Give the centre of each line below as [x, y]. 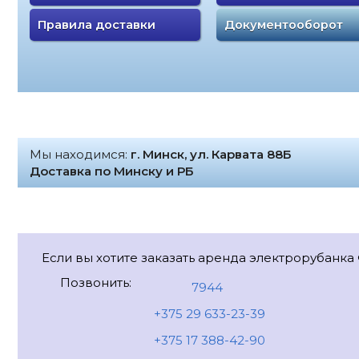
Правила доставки [96, 25]
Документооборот [283, 25]
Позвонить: [96, 283]
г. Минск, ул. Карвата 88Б [211, 155]
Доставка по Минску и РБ [111, 171]
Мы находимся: [80, 155]
